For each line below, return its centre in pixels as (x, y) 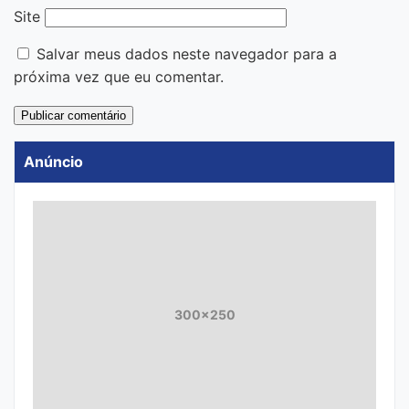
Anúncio (53, 161)
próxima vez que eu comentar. (119, 76)
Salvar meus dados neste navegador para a (187, 53)
